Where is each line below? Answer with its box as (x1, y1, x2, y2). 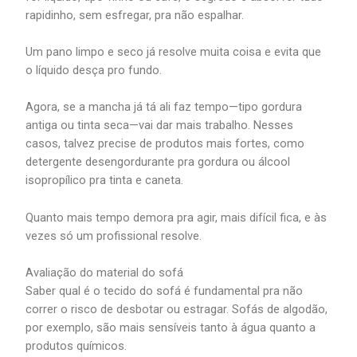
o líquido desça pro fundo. (25, 63, 163, 78)
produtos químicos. (25, 339, 127, 354)
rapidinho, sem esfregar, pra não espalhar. (25, 7, 245, 22)
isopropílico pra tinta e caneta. (25, 173, 184, 188)
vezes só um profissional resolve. (25, 228, 202, 243)
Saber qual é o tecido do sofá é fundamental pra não (25, 284, 304, 299)
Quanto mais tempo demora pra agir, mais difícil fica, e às (25, 210, 328, 225)
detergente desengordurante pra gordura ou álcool (25, 155, 291, 170)
